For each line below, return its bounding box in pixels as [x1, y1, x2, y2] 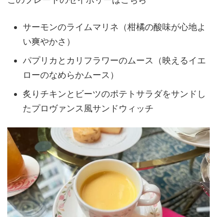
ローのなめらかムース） [23, 69, 119, 80]
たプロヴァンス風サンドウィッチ [23, 103, 154, 113]
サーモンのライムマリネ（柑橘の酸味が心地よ [23, 21, 206, 32]
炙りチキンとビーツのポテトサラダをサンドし [23, 88, 206, 99]
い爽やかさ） [23, 36, 75, 46]
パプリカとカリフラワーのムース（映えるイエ [23, 55, 206, 65]
